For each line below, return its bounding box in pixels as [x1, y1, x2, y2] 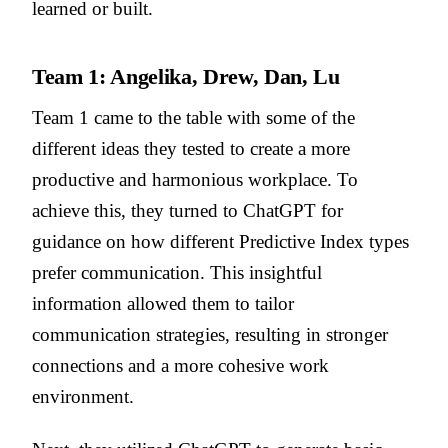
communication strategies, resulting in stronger [32, 324, 388, 346]
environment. [32, 386, 134, 408]
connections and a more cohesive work [32, 355, 329, 377]
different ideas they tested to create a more [32, 138, 350, 160]
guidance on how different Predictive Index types [32, 231, 409, 253]
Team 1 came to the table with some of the [32, 107, 355, 129]
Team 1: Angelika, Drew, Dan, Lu [32, 64, 340, 90]
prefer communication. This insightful [32, 262, 322, 284]
